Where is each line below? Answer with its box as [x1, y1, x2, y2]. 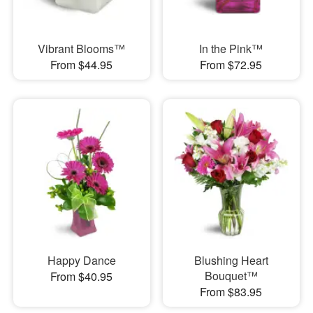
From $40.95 [50, 268, 113, 285]
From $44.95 [50, 56, 113, 73]
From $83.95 [200, 284, 263, 300]
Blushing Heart [194, 252, 268, 269]
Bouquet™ [204, 268, 258, 284]
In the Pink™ [199, 40, 263, 57]
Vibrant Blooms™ [38, 40, 126, 57]
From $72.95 [200, 56, 263, 73]
